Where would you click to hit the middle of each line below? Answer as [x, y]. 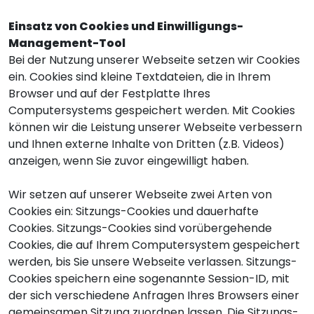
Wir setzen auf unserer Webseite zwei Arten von [140, 194]
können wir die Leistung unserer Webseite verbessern [155, 127]
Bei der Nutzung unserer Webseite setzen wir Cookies [154, 60]
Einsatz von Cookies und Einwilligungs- [126, 26]
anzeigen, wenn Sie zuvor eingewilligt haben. [129, 161]
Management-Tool [67, 43]
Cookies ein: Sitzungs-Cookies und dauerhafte [134, 211]
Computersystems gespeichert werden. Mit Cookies [152, 110]
